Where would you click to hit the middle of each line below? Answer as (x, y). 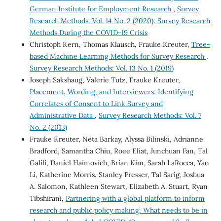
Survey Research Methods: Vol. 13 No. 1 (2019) (101, 68)
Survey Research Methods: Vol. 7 (150, 115)
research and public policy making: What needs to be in (118, 210)
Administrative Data (62, 115)
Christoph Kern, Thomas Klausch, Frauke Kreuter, (110, 44)
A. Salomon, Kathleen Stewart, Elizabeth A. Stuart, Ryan (118, 186)
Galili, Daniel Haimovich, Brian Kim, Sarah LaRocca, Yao (119, 163)
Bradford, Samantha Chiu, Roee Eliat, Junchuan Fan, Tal (118, 151)
